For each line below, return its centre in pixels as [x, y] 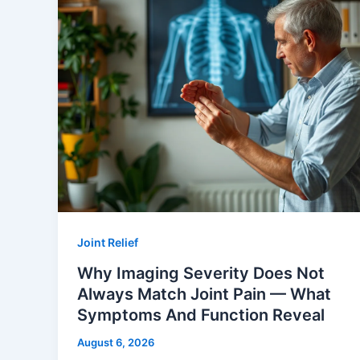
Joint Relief [108, 242]
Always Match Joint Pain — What [204, 294]
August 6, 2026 [116, 342]
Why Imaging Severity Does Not [201, 273]
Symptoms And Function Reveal [201, 315]
